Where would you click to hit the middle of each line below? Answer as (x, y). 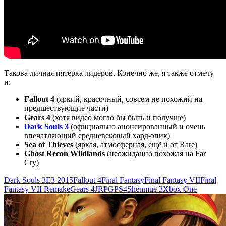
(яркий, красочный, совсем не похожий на (128, 99)
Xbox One (180, 189)
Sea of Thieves (49, 144)
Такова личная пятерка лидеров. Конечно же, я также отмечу (109, 73)
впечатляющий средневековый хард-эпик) (97, 135)
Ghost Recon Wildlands (65, 153)
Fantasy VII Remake (37, 189)
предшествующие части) (66, 108)
